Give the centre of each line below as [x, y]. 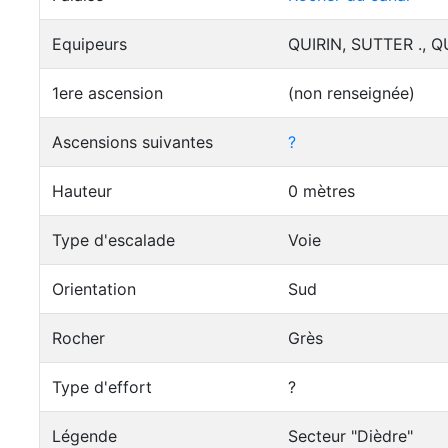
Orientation [94, 289]
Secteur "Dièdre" [350, 436]
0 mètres [321, 191]
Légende [84, 436]
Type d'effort [102, 387]
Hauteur [82, 191]
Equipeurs [89, 44]
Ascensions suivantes [132, 142]
